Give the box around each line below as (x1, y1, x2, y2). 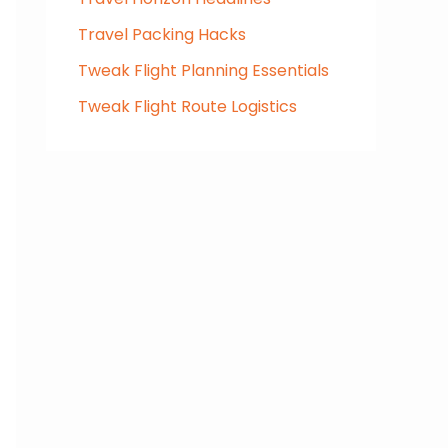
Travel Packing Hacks (78, 23, 246, 47)
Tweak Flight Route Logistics (78, 95, 297, 119)
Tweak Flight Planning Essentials (78, 59, 329, 83)
